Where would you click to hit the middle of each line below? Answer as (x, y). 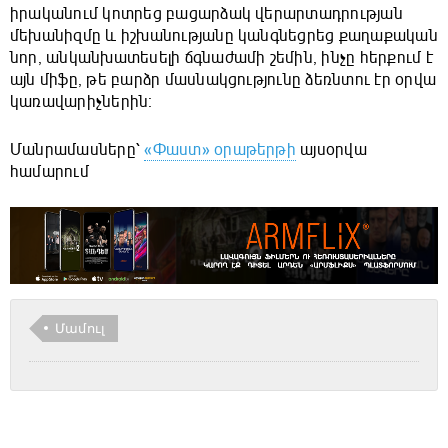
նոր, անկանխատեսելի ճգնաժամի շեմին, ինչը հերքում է (221, 58)
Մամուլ (80, 327)
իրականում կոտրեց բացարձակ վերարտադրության (206, 14)
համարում (49, 172)
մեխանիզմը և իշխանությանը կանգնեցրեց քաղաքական (224, 36)
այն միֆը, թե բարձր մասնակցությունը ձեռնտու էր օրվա (223, 80)
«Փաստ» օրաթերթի (220, 150)
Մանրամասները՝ (77, 150)
